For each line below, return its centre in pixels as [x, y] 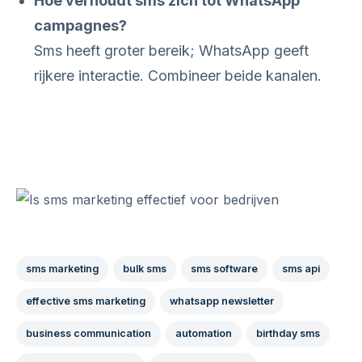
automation [204, 333]
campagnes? [80, 25]
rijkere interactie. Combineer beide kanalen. [178, 76]
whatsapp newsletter [222, 301]
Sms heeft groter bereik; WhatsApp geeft [171, 51]
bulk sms [145, 269]
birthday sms [288, 333]
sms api [301, 269]
